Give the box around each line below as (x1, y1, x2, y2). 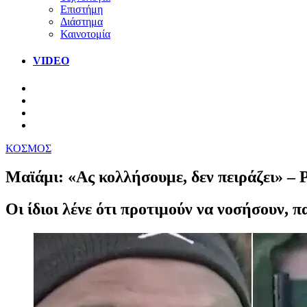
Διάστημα (60, 15, 103, 27)
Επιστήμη (60, 3, 103, 15)
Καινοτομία (60, 27, 110, 40)
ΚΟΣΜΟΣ (5, 142, 51, 154)
